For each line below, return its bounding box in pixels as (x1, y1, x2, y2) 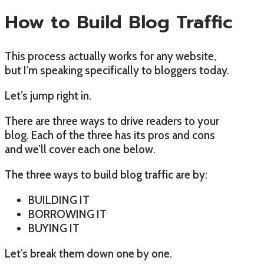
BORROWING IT (28, 207, 107, 222)
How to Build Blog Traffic (5, 8, 233, 37)
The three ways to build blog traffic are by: (5, 168, 207, 182)
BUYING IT (28, 222, 80, 236)
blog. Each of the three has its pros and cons (5, 128, 215, 143)
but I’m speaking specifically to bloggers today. (5, 64, 229, 78)
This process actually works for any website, (5, 49, 216, 64)
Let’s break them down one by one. (5, 247, 172, 261)
